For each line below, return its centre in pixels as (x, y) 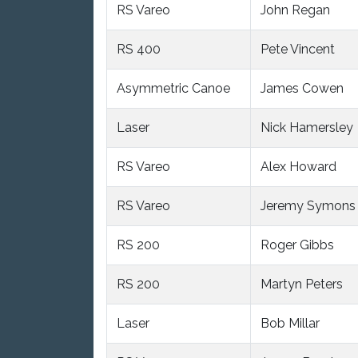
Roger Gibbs (297, 245)
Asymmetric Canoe (173, 88)
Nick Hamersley (307, 127)
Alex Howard (298, 166)
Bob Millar (290, 323)
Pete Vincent (298, 49)
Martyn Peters (302, 284)
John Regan (295, 10)
